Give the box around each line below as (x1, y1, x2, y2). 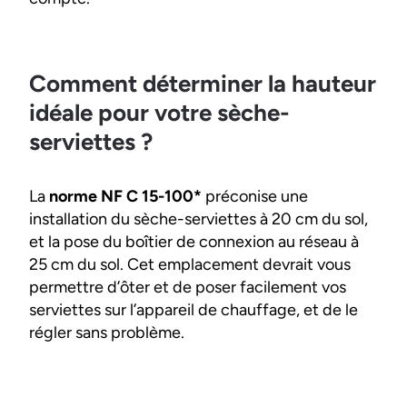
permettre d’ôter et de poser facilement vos (29, 277, 346, 297)
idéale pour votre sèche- (29, 98, 290, 127)
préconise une (202, 186, 308, 206)
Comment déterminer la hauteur (29, 69, 376, 98)
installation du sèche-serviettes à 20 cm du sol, (29, 209, 368, 229)
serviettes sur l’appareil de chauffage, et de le (29, 300, 358, 320)
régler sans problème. (29, 323, 184, 342)
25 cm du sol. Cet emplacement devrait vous (29, 254, 351, 274)
